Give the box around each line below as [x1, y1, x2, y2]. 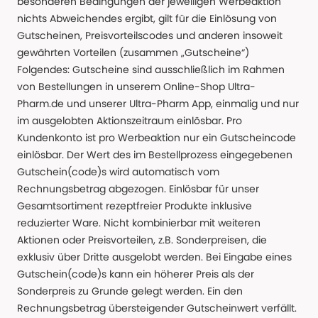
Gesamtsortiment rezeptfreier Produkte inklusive [17, 199, 252, 213]
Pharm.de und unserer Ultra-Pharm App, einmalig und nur [17, 97, 299, 111]
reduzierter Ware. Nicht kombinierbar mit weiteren [17, 216, 261, 230]
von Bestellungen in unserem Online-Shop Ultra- [17, 79, 256, 94]
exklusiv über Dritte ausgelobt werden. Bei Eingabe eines [17, 250, 292, 264]
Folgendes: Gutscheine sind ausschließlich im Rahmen [17, 62, 285, 77]
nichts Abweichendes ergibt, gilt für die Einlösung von [17, 11, 277, 26]
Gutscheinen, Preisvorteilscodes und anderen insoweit [17, 28, 283, 43]
